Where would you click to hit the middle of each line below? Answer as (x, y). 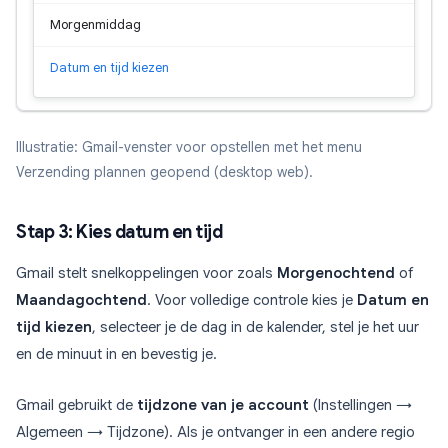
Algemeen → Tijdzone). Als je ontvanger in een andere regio (215, 432)
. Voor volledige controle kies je (252, 300)
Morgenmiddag (95, 25)
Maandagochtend (81, 300)
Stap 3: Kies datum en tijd (119, 232)
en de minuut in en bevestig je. (116, 354)
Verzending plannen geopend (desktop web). (164, 172)
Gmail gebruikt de (76, 405)
